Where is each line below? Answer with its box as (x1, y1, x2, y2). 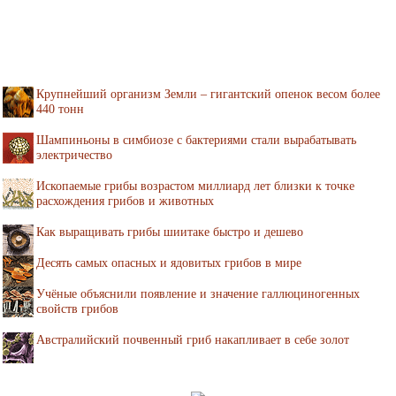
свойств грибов (36, 301, 118, 316)
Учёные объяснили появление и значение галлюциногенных (36, 286, 360, 301)
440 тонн (36, 102, 84, 116)
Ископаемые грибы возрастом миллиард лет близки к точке (36, 179, 354, 193)
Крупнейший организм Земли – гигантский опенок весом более (36, 87, 380, 101)
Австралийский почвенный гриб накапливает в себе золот (36, 332, 349, 346)
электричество (36, 148, 112, 162)
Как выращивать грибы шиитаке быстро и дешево (36, 225, 303, 239)
